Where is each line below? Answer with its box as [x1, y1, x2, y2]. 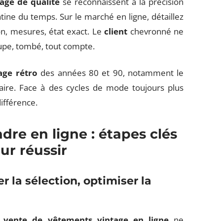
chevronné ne [127, 26, 184, 37]
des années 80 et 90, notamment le [37, 67, 184, 78]
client [104, 26, 128, 37]
